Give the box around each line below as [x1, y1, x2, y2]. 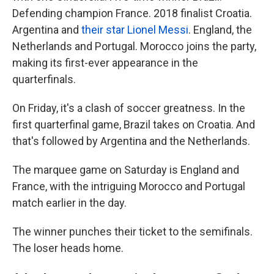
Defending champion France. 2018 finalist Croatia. [12, 7, 252, 20]
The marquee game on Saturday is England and [12, 163, 239, 177]
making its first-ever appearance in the [12, 56, 198, 70]
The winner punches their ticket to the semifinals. [12, 225, 253, 239]
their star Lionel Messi [81, 23, 188, 37]
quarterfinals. [12, 73, 76, 86]
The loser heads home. [12, 242, 124, 255]
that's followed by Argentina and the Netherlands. [12, 135, 250, 148]
